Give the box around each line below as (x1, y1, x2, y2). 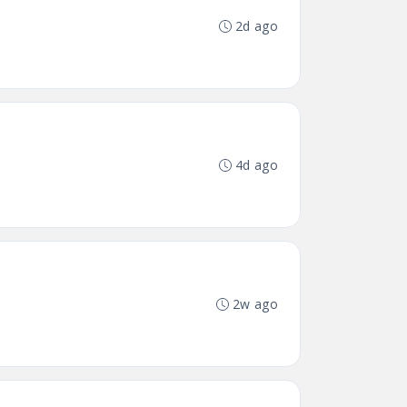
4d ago (234, 156, 278, 174)
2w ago (232, 295, 278, 313)
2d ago (234, 17, 278, 35)
